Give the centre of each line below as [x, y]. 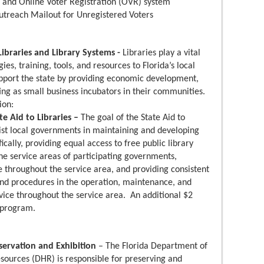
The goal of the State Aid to [132, 118]
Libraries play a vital [161, 53]
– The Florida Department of [153, 247]
